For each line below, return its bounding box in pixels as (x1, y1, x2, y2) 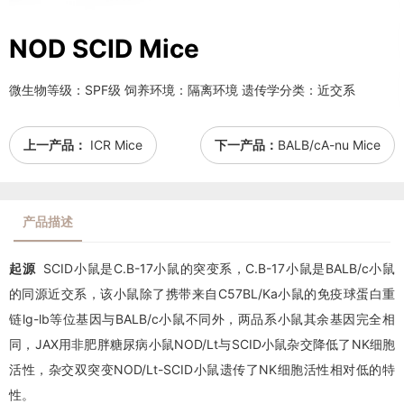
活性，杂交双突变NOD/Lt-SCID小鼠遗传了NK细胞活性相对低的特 (9, 361, 395, 377)
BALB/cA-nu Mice (278, 136, 381, 152)
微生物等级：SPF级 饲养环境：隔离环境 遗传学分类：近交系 (9, 81, 355, 97)
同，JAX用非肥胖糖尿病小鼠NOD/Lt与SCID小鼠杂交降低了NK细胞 (9, 335, 395, 352)
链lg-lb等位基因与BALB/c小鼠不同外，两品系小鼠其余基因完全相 (9, 310, 395, 326)
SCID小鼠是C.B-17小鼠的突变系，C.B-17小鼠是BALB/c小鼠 (35, 260, 396, 276)
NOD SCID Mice (9, 32, 199, 64)
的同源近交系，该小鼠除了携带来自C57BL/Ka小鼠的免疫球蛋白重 (9, 285, 395, 301)
